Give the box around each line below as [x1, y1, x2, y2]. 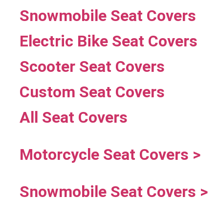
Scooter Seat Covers [20, 57, 165, 76]
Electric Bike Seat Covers [20, 31, 197, 50]
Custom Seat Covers [20, 82, 165, 101]
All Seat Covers [20, 108, 128, 127]
